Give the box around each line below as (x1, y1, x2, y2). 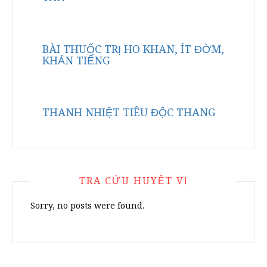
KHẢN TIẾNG (42, 54, 110, 67)
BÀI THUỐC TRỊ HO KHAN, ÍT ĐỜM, (42, 43, 224, 55)
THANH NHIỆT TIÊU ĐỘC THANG (42, 106, 216, 119)
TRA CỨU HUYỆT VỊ (79, 175, 188, 187)
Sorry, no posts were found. (30, 201, 145, 210)
